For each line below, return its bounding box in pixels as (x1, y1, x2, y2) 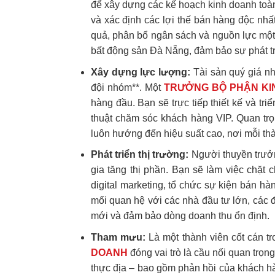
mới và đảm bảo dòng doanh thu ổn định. (90, 211, 269, 222)
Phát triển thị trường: (90, 149, 189, 160)
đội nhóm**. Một (90, 82, 165, 93)
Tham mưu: (90, 231, 145, 242)
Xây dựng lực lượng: (90, 66, 191, 77)
